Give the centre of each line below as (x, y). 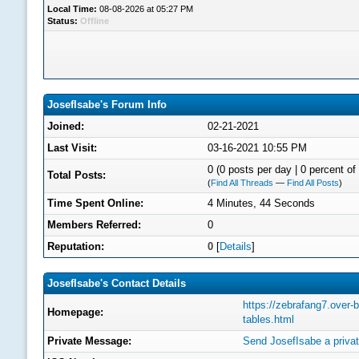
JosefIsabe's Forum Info (107, 105)
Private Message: (89, 341)
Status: (63, 21)
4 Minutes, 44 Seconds (261, 203)
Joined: (66, 126)
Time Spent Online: (95, 203)
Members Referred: (94, 225)
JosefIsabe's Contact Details (117, 283)
